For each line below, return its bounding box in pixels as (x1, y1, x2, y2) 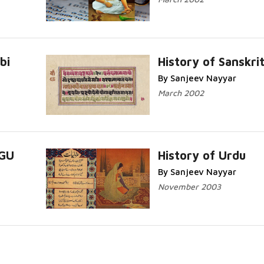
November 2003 (157, 181, 221, 192)
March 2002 (157, 88, 204, 98)
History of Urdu (157, 148, 246, 162)
